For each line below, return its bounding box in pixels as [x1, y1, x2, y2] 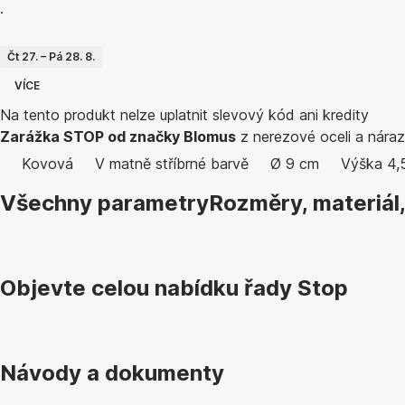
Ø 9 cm [270, 155, 319, 173]
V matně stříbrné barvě [95, 155, 249, 173]
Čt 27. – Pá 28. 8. [7, 50, 95, 63]
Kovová [22, 155, 73, 173]
